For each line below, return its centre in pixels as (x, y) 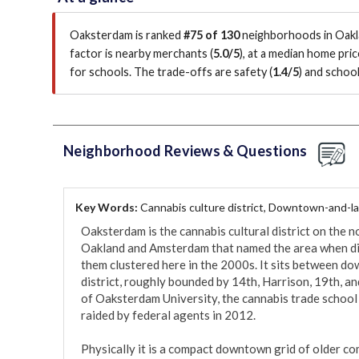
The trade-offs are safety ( (203, 72)
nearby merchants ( (164, 54)
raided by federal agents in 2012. (168, 315)
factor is (93, 54)
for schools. (102, 72)
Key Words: (108, 208)
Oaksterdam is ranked (127, 35)
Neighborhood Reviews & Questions (186, 151)
